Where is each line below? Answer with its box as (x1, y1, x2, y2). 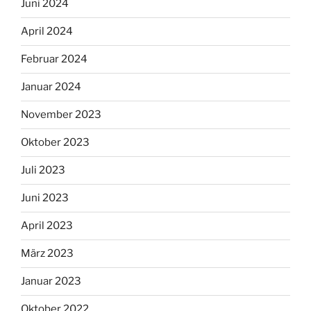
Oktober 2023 (21, 136, 90, 149)
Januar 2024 (21, 81, 81, 94)
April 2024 (21, 25, 73, 38)
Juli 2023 (21, 164, 65, 177)
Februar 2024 (21, 53, 87, 66)
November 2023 (21, 108, 101, 121)
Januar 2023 (21, 275, 81, 288)
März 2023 (21, 247, 74, 260)
